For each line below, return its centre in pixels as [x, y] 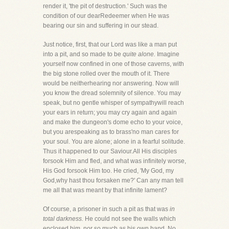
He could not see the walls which [130, 219]
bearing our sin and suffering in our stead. [101, 26]
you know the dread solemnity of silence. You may [112, 93]
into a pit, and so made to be [83, 54]
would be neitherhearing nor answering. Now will [111, 83]
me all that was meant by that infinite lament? [105, 190]
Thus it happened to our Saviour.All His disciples [110, 151]
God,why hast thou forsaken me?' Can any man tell [113, 180]
